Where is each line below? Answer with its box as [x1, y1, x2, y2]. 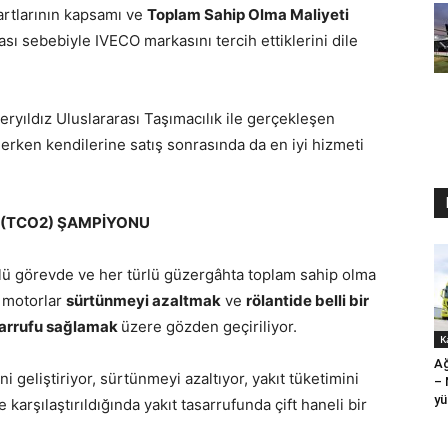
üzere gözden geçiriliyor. [121, 317, 297, 336]
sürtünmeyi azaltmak [66, 291, 221, 310]
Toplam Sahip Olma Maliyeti [147, 5, 349, 24]
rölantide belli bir [246, 291, 369, 310]
